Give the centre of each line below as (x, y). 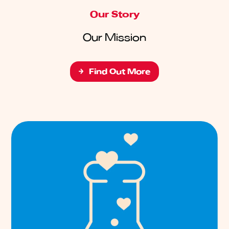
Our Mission (114, 37)
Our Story (114, 15)
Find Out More (120, 72)
